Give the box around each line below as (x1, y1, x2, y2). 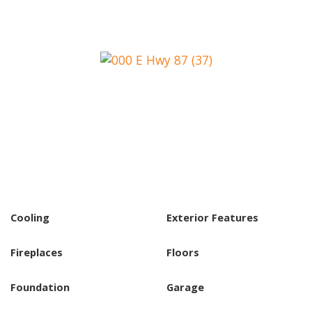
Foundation (10, 279, 70, 294)
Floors (166, 244, 199, 259)
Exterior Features (166, 210, 258, 224)
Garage (166, 279, 204, 294)
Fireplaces (10, 244, 63, 259)
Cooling (10, 210, 49, 224)
